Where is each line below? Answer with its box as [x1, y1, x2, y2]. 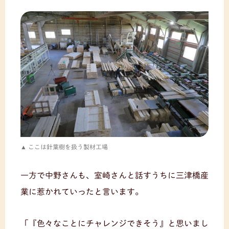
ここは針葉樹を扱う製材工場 [28, 143, 108, 150]
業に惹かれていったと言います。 [20, 187, 143, 196]
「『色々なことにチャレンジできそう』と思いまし [20, 219, 209, 227]
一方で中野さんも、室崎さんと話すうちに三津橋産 [20, 171, 209, 179]
